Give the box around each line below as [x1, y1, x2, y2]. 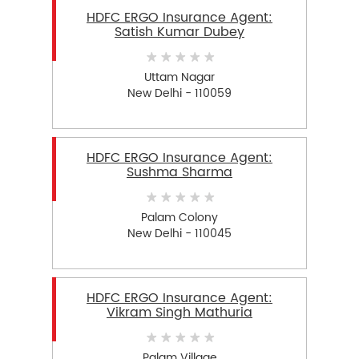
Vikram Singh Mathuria [107, 302, 252, 324]
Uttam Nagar [144, 67, 215, 87]
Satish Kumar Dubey [115, 22, 244, 43]
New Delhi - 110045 [127, 224, 232, 243]
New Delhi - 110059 [127, 83, 232, 103]
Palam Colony [141, 208, 218, 227]
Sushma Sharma [127, 162, 232, 184]
